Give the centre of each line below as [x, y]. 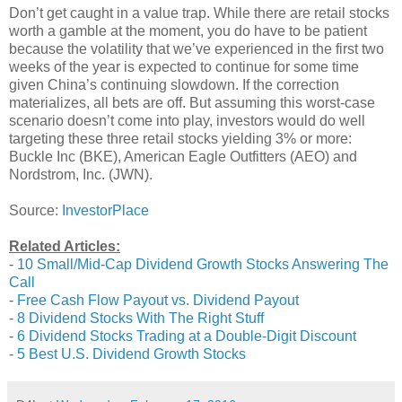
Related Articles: [65, 246]
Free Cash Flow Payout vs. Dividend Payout [158, 300]
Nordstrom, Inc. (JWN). [81, 174]
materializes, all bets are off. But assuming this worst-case [192, 102]
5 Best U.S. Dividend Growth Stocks [131, 354]
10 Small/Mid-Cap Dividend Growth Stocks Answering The [203, 264]
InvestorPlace [105, 210]
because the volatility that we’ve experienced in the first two [197, 48]
